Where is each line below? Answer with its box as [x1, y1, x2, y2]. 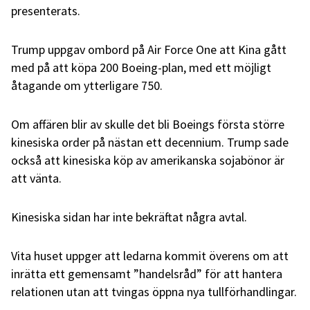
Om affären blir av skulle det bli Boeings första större [11, 116, 284, 133]
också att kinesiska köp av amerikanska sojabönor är [11, 152, 284, 169]
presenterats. [11, 3, 80, 19]
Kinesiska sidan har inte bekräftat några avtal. [11, 209, 247, 226]
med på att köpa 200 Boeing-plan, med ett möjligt [11, 60, 271, 76]
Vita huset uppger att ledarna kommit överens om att [11, 248, 289, 264]
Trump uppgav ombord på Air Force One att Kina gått [11, 42, 286, 58]
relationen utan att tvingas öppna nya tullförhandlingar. [11, 284, 297, 300]
